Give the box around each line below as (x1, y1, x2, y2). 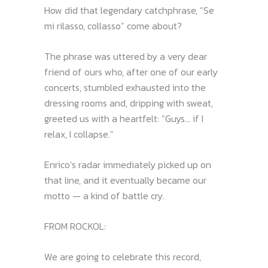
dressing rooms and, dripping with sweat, (44, 96, 213, 110)
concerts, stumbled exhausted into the (44, 80, 206, 95)
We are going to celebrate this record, (44, 249, 201, 264)
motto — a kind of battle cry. (44, 188, 165, 203)
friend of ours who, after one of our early (44, 65, 218, 79)
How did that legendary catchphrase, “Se (44, 3, 214, 17)
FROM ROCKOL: (44, 219, 106, 233)
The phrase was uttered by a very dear (44, 49, 207, 63)
